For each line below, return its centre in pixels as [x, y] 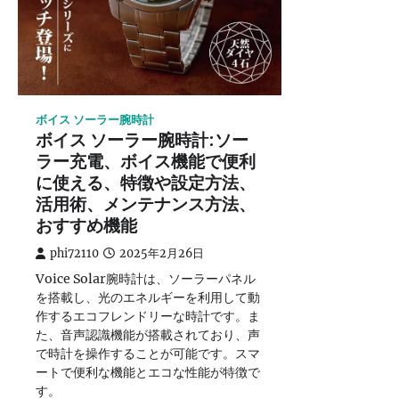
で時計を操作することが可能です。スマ [148, 354]
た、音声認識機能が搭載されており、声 [148, 335]
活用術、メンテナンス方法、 [146, 206]
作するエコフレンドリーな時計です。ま [148, 316]
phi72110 [74, 253]
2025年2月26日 [162, 253]
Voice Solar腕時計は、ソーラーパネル [146, 279]
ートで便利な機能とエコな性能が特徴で [148, 372]
